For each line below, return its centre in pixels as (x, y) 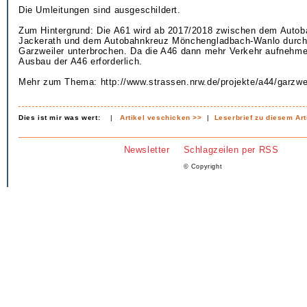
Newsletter (147, 150)
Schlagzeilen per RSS (231, 150)
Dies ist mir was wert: (60, 118)
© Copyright (203, 167)
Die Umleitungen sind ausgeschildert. (100, 10)
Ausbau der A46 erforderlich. (81, 61)
